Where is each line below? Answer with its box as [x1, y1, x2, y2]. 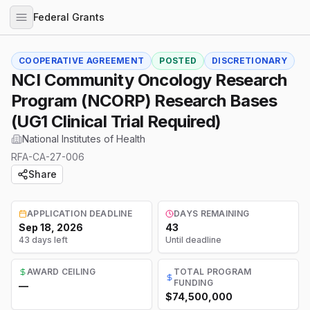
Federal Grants [33, 11, 104, 23]
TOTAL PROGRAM [173, 266, 252, 277]
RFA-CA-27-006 [11, 151, 84, 163]
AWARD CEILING [27, 266, 95, 277]
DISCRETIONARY [212, 55, 288, 66]
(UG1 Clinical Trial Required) [11, 111, 221, 131]
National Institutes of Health [22, 133, 145, 145]
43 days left [19, 235, 68, 245]
